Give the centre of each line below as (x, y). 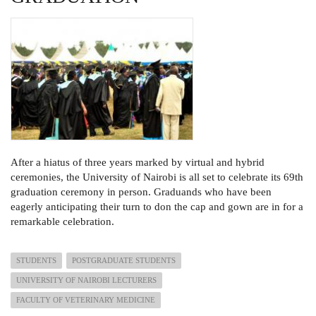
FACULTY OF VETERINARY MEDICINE (86, 300)
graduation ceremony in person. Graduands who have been (141, 192)
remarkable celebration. (64, 222)
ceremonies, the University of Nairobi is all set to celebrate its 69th (157, 177)
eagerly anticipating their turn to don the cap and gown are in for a (157, 207)
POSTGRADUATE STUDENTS (124, 261)
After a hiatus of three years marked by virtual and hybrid (138, 163)
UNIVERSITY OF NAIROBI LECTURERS (86, 280)
